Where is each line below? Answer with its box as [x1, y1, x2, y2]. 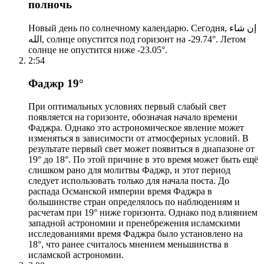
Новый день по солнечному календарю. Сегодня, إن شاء [28, 23, 229, 34]
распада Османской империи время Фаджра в [28, 186, 212, 196]
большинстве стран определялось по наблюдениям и [28, 196, 240, 207]
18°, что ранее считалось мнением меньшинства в [28, 239, 229, 249]
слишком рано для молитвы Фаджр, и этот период [28, 164, 230, 175]
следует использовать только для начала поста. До [28, 175, 229, 186]
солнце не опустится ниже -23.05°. [28, 45, 167, 55]
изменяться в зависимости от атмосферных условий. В [28, 133, 249, 143]
